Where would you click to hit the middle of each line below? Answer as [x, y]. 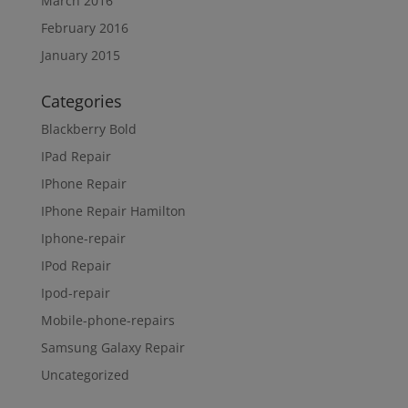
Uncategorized [85, 374]
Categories [81, 101]
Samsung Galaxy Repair [112, 347]
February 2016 [84, 27]
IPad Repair [76, 156]
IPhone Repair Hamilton [113, 210]
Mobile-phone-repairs [107, 320]
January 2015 [80, 55]
